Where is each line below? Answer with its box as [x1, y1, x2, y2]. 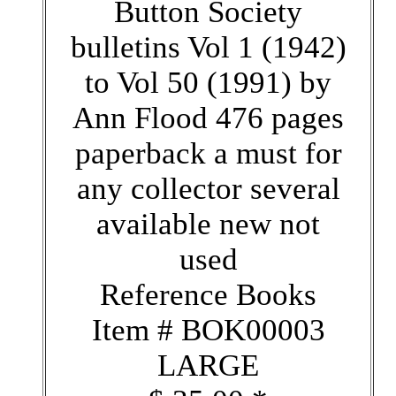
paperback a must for [74, 135, 342, 171]
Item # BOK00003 [91, 312, 325, 347]
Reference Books [100, 277, 316, 312]
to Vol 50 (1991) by [85, 65, 331, 100]
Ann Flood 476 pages [72, 100, 344, 135]
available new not [96, 206, 320, 241]
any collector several [76, 171, 340, 206]
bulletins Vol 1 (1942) [70, 29, 346, 65]
